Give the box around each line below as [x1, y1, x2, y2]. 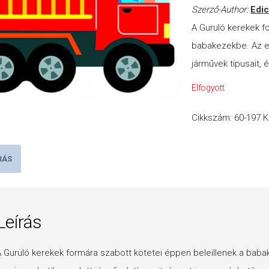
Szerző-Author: [192, 4, 251, 16]
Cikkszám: [192, 112, 235, 124]
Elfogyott [192, 83, 225, 93]
